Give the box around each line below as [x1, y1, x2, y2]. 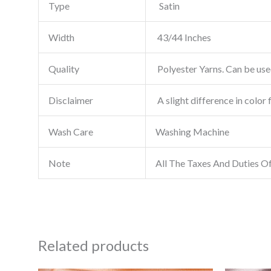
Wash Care [48, 125, 93, 137]
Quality [48, 62, 79, 74]
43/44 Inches [155, 31, 211, 43]
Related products [38, 236, 149, 254]
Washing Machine [155, 125, 229, 137]
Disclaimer [48, 94, 93, 106]
